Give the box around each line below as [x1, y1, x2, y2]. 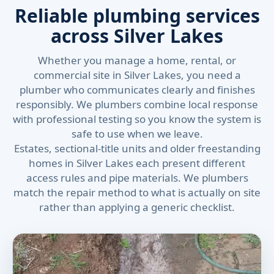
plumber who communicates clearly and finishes [19, 83, 255, 97]
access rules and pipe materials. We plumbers [26, 171, 248, 185]
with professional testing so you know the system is [13, 112, 261, 126]
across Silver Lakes [51, 23, 223, 48]
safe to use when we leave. [71, 127, 203, 141]
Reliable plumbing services [14, 3, 260, 28]
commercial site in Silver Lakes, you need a [33, 68, 241, 82]
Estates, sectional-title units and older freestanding [13, 141, 261, 155]
